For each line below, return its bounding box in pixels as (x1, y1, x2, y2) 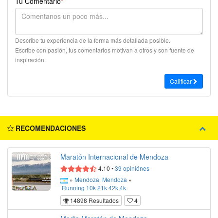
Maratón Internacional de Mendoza (60, 152, 168, 162)
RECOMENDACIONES (14, 123, 86, 133)
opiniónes (122, 164, 149, 173)
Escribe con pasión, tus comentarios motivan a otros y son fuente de (15, 46, 194, 54)
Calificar (170, 77, 193, 86)
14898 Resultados (69, 196, 119, 204)
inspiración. (15, 55, 46, 64)
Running (62, 183, 85, 192)
